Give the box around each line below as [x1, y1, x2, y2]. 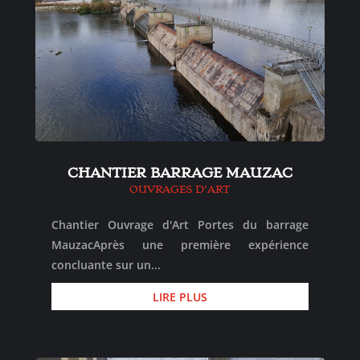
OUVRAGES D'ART [129, 183, 231, 196]
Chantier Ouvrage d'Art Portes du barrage [51, 217, 309, 233]
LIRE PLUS [152, 288, 207, 305]
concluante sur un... [51, 257, 161, 273]
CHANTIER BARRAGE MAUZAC [67, 165, 292, 182]
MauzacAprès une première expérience [51, 237, 309, 253]
